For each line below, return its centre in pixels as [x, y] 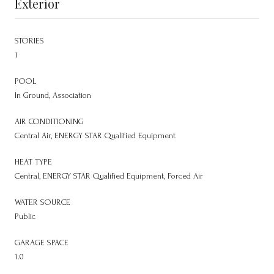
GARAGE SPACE [42, 242]
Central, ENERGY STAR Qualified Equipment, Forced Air [109, 176]
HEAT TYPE [33, 161]
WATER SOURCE [43, 202]
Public [25, 216]
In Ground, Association [53, 95]
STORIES [29, 40]
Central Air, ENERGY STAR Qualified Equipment [95, 135]
